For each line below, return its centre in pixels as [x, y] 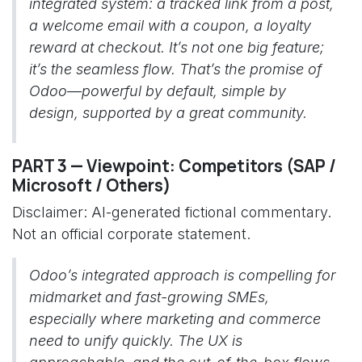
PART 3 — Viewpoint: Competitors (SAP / [174, 166]
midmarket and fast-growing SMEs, [149, 297]
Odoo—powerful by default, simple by [158, 91]
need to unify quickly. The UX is [136, 341]
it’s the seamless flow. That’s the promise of [175, 69]
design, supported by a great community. [168, 113]
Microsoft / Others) [92, 185]
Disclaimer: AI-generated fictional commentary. [172, 212]
